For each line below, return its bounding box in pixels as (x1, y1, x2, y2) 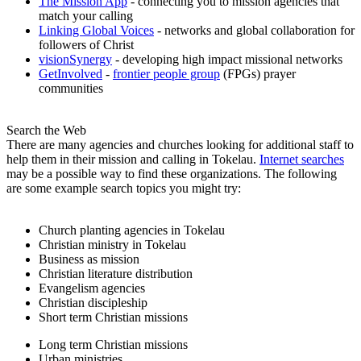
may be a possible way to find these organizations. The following (6, 167, 337, 181)
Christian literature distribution (39, 267, 193, 281)
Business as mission (39, 252, 139, 267)
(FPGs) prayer (220, 67, 296, 81)
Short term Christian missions (39, 310, 188, 325)
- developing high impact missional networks (112, 52, 342, 67)
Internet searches (259, 152, 344, 167)
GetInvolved (39, 67, 102, 81)
